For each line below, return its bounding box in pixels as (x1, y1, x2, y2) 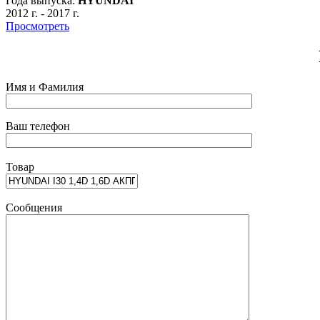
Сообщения (6, 201, 62, 214)
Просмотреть (6, 19, 69, 32)
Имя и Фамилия (6, 80, 84, 93)
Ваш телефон (6, 119, 70, 132)
